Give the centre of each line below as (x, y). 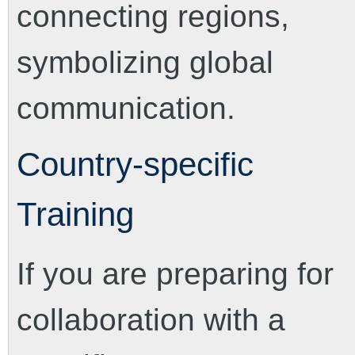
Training (75, 214)
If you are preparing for (175, 274)
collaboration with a (151, 320)
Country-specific (135, 164)
